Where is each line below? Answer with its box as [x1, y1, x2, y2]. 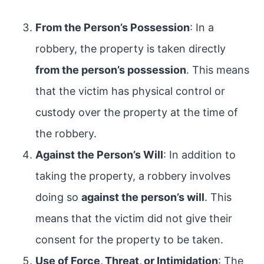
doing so [35, 191, 81, 203]
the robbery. [35, 127, 97, 140]
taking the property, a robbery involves [35, 170, 230, 182]
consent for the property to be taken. [35, 233, 223, 246]
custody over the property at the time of [35, 106, 238, 118]
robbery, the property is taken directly [35, 42, 226, 55]
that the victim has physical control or [35, 85, 225, 97]
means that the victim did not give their [35, 212, 232, 225]
